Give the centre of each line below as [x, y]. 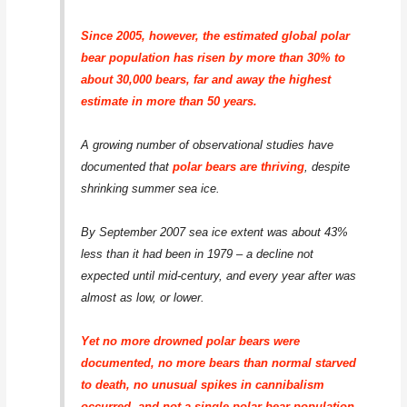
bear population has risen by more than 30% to [213, 57]
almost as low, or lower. [145, 297]
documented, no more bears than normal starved [219, 362]
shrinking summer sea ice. [153, 188]
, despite [328, 166]
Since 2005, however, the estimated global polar [216, 35]
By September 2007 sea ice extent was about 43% [215, 232]
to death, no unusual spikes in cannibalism [203, 384]
